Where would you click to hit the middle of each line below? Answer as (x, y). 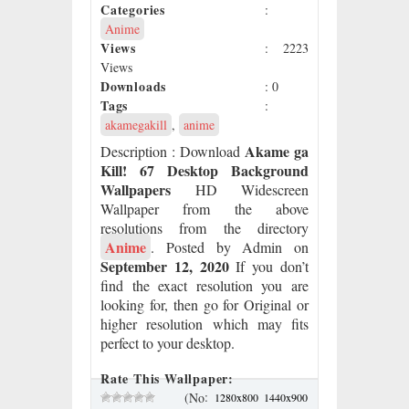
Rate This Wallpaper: (167, 379)
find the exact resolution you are (204, 286)
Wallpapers (136, 190)
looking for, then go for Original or (204, 305)
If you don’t (269, 267)
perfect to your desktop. (168, 343)
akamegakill (136, 125)
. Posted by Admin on (230, 247)
